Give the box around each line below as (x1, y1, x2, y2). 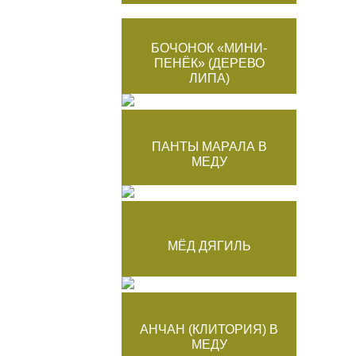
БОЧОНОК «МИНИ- (151, 41, 267, 55)
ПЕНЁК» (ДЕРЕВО (153, 56, 265, 70)
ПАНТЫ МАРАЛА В (151, 139, 267, 153)
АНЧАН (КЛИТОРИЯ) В (140, 322, 278, 336)
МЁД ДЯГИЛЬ (167, 238, 251, 253)
